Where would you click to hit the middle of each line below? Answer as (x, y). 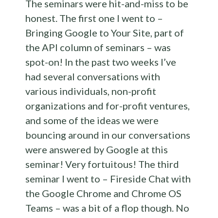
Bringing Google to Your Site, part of (105, 33)
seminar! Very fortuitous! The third (102, 164)
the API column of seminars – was (98, 47)
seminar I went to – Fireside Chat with (108, 179)
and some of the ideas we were (92, 120)
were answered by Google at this (97, 150)
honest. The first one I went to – (94, 18)
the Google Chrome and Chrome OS (104, 193)
